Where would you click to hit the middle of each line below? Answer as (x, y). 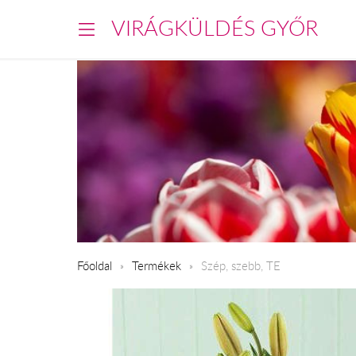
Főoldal (95, 265)
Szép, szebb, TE (241, 265)
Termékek (157, 265)
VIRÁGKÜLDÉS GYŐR (215, 28)
